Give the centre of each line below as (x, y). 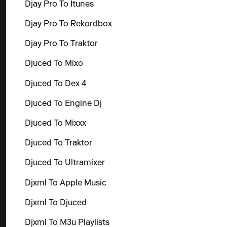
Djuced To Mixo (54, 64)
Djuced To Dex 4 (55, 84)
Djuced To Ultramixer (65, 163)
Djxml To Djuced (55, 203)
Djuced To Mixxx (55, 123)
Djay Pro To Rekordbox (68, 25)
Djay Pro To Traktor (61, 44)
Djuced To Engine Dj (63, 104)
